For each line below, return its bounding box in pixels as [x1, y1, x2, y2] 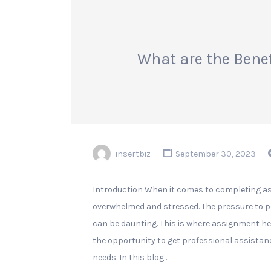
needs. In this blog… [93, 252, 168, 263]
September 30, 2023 [173, 148, 256, 159]
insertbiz [116, 148, 151, 159]
